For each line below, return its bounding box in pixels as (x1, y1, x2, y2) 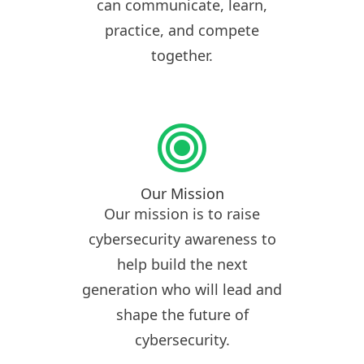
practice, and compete (105, 20, 259, 40)
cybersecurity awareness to (88, 229, 276, 249)
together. (151, 45, 213, 65)
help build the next (116, 254, 248, 274)
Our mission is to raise (104, 204, 260, 223)
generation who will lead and (82, 279, 282, 299)
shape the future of (115, 305, 249, 324)
